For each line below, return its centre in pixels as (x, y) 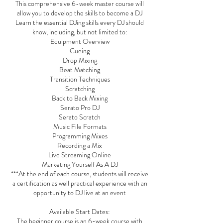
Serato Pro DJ (80, 108)
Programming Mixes (80, 136)
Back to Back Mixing (80, 98)
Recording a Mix (80, 145)
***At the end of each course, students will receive (80, 174)
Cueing (80, 51)
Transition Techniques (80, 79)
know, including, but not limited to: (80, 32)
